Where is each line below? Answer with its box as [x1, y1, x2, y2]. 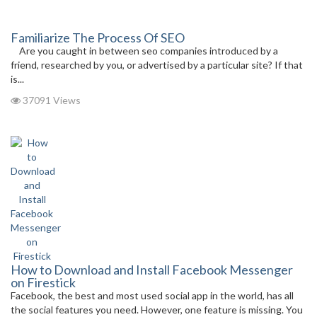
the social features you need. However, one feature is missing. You [11, 304, 303, 316]
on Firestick [11, 275, 76, 290]
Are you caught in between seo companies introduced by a [11, 45, 278, 57]
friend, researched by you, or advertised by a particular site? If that [11, 59, 303, 71]
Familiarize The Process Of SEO [11, 30, 185, 45]
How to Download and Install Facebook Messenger [11, 262, 293, 277]
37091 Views [21, 94, 81, 106]
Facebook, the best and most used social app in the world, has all [11, 289, 294, 301]
